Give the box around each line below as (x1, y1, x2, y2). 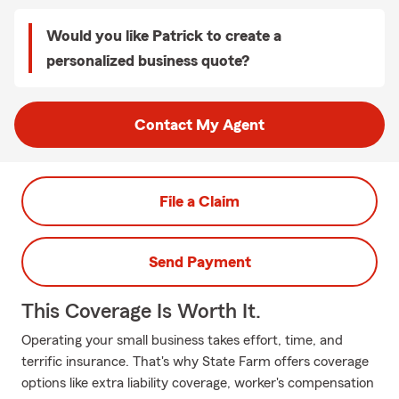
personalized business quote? (46, 53, 249, 69)
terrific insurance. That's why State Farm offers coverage (21, 354, 369, 369)
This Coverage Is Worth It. (21, 301, 261, 322)
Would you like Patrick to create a (46, 28, 281, 44)
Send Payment (148, 254, 251, 270)
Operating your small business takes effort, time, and (21, 333, 343, 347)
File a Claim (159, 193, 240, 209)
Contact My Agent (134, 117, 265, 133)
